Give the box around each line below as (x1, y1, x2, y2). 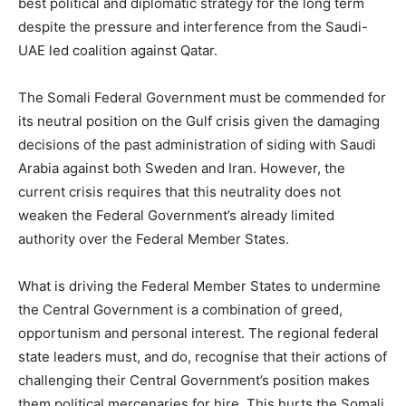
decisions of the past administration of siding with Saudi (18, 135, 376, 153)
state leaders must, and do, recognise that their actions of (18, 347, 387, 365)
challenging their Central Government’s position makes (18, 371, 370, 389)
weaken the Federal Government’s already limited (18, 206, 334, 224)
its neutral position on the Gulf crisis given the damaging (18, 111, 380, 130)
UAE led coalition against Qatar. (18, 41, 217, 59)
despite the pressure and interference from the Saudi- (18, 17, 368, 35)
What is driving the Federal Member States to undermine (18, 276, 381, 295)
